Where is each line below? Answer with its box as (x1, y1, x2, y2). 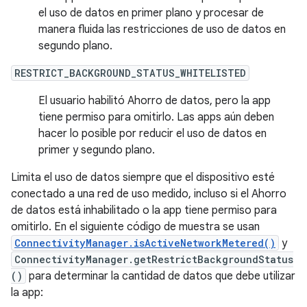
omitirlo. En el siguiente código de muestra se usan (11, 220, 260, 234)
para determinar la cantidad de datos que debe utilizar (26, 269, 295, 283)
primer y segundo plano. (38, 143, 155, 157)
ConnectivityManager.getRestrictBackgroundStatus (14, 253, 293, 266)
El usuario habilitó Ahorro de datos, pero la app (38, 94, 271, 108)
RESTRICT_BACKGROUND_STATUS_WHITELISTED (14, 66, 246, 79)
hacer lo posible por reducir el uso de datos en (38, 127, 267, 140)
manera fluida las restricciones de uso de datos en (38, 23, 286, 36)
